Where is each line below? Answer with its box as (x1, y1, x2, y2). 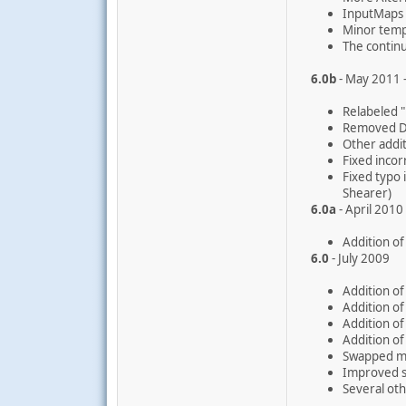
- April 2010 (336, 201, 403, 217)
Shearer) (343, 185, 391, 201)
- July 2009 (329, 250, 390, 266)
